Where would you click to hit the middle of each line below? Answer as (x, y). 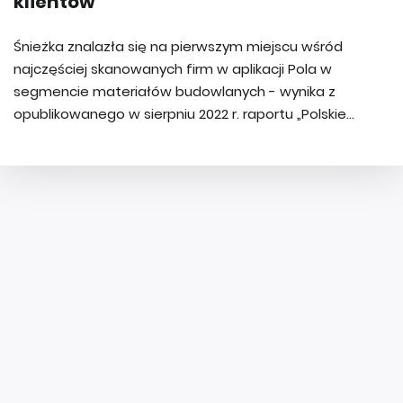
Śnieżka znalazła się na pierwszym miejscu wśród (178, 46)
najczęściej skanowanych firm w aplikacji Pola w (173, 69)
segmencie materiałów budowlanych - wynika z (175, 91)
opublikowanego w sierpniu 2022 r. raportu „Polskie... (184, 114)
